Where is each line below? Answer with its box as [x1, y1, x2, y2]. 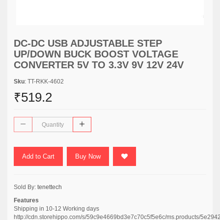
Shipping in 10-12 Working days [14, 205, 99, 212]
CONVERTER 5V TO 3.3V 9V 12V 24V [14, 59, 184, 70]
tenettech [37, 184, 62, 191]
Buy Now [75, 153, 101, 160]
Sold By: [14, 184, 37, 191]
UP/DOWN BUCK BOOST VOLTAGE [14, 49, 178, 59]
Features [14, 197, 39, 204]
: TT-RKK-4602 [25, 78, 64, 85]
